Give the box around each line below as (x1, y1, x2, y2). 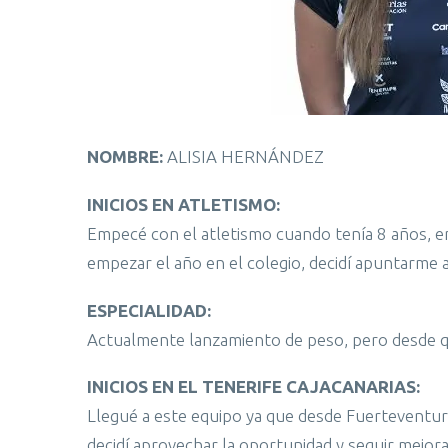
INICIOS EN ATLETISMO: (87, 194, 280, 214)
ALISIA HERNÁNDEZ (163, 147, 324, 167)
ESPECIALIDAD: (87, 300, 211, 320)
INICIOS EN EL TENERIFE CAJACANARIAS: (87, 377, 420, 397)
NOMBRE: (87, 147, 163, 167)
